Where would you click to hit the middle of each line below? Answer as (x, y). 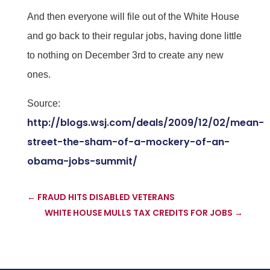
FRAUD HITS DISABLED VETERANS (106, 197)
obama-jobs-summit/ (82, 161)
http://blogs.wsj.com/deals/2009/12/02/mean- (145, 122)
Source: (45, 103)
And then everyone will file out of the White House (133, 16)
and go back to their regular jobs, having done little (134, 36)
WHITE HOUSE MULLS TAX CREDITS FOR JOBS (139, 212)
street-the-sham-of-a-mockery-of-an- (128, 142)
